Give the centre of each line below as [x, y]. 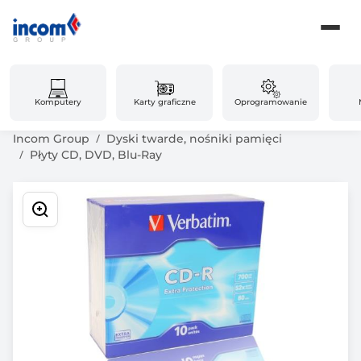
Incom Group [51, 139]
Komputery [58, 102]
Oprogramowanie [271, 102]
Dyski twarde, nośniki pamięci [194, 139]
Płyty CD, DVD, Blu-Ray [96, 155]
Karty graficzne [164, 102]
